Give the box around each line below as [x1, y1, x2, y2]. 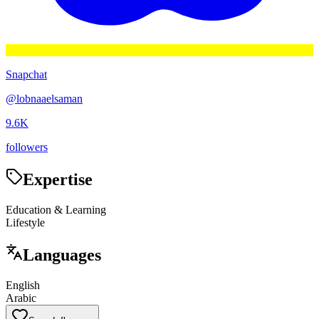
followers [6, 141, 48, 154]
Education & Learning [6, 203, 106, 216]
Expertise [23, 170, 93, 189]
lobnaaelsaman [16, 93, 83, 105]
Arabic [6, 291, 36, 304]
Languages [23, 245, 101, 264]
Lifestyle [6, 216, 45, 229]
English [6, 278, 40, 291]
